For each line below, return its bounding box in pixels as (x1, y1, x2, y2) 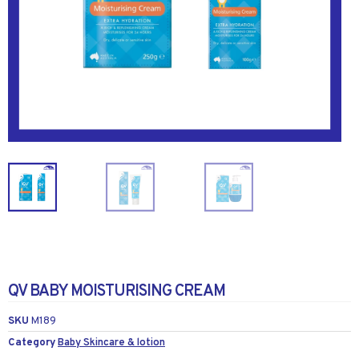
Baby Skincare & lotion (58, 335, 165, 349)
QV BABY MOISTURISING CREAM (8, 280, 225, 302)
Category (8, 335, 55, 349)
